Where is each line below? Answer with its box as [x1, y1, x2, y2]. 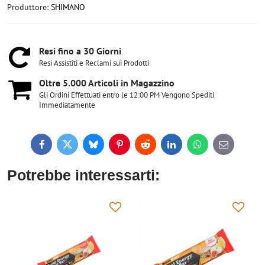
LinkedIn [170, 142, 202, 153]
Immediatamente [39, 100, 95, 110]
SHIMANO [51, 2, 85, 12]
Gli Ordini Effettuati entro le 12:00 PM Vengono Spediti [39, 90, 214, 100]
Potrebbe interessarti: [7, 167, 160, 183]
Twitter [66, 142, 92, 153]
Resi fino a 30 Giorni [39, 45, 121, 57]
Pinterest [118, 142, 151, 153]
